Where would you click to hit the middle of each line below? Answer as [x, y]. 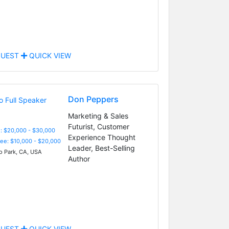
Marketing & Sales [98, 116]
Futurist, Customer [98, 126]
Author [79, 158]
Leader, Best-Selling [101, 148]
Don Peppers [93, 99]
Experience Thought [101, 137]
